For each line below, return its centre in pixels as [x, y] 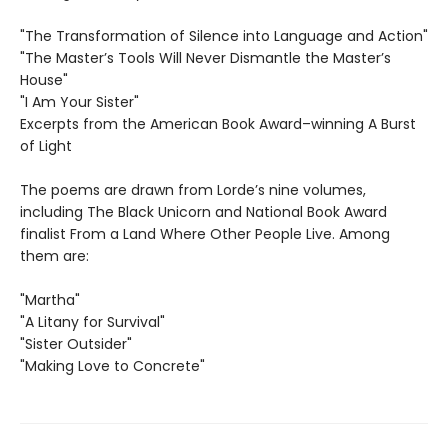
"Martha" [50, 300]
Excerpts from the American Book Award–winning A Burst [218, 124]
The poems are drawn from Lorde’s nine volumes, [193, 190]
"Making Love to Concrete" [112, 366]
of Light [46, 146]
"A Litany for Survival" [92, 322]
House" [44, 80]
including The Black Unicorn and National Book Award [203, 212]
